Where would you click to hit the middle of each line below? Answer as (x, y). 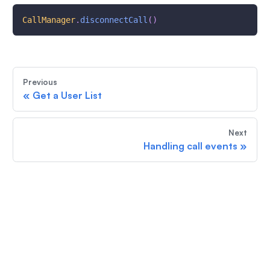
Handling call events (191, 146)
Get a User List (67, 95)
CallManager (49, 20)
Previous (40, 82)
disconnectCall (114, 20)
